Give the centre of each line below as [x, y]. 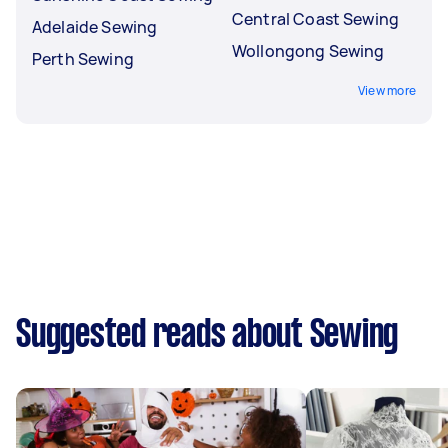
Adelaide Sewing [95, 26]
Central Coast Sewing [315, 18]
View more [386, 90]
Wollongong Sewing [308, 50]
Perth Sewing [83, 58]
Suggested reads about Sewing [207, 335]
